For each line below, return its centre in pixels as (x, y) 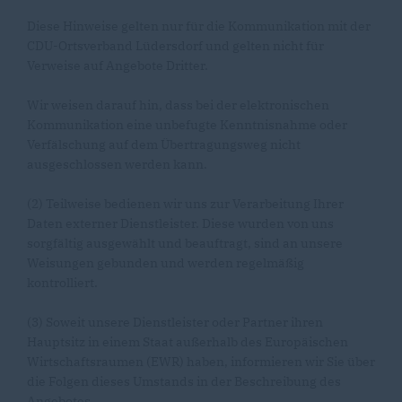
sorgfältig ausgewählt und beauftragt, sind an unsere (185, 243)
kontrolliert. (62, 283)
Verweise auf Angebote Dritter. (118, 66)
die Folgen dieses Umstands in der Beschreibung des (184, 381)
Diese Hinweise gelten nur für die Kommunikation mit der (199, 26)
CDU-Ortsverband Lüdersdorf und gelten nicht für (175, 46)
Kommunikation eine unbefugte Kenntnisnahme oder (187, 125)
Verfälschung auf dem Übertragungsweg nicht (164, 144)
